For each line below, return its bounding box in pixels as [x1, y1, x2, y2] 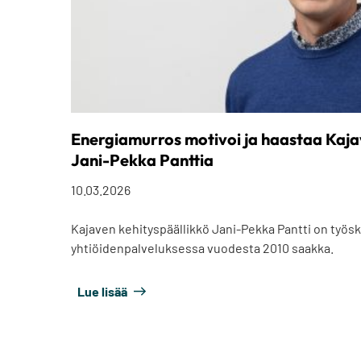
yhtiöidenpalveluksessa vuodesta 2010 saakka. [71, 240, 334, 256]
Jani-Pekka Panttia [71, 150, 214, 171]
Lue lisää [77, 284, 127, 300]
